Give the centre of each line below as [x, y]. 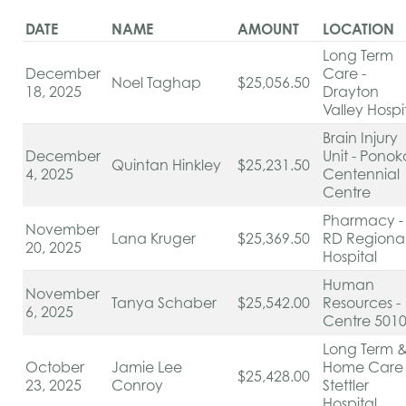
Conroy [137, 385]
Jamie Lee [147, 367]
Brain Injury [360, 138]
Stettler [346, 385]
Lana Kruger [154, 238]
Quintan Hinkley [166, 165]
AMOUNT [268, 29]
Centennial [361, 174]
